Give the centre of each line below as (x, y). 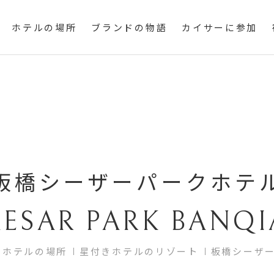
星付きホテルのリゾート (139, 251)
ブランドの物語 (129, 28)
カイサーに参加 (220, 28)
